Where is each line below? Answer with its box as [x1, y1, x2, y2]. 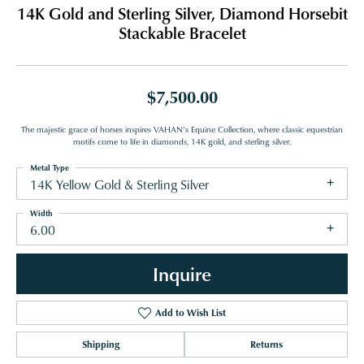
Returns [249, 337, 283, 352]
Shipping [81, 337, 119, 352]
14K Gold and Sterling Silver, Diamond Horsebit [16, 2, 348, 25]
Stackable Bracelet [118, 21, 246, 45]
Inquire [153, 260, 211, 288]
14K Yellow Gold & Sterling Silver [30, 175, 209, 194]
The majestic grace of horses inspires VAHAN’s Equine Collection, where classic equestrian [21, 123, 343, 136]
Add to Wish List [154, 305, 226, 320]
